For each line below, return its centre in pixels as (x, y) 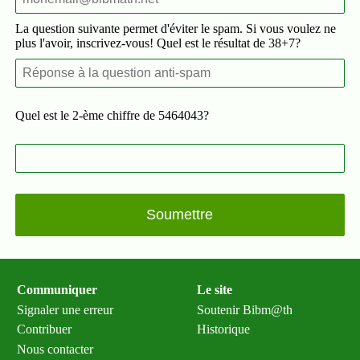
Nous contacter (55, 349)
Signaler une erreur (65, 309)
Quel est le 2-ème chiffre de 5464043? (112, 115)
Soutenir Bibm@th (245, 309)
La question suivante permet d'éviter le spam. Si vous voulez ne (175, 29)
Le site (215, 290)
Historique (224, 329)
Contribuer (45, 329)
